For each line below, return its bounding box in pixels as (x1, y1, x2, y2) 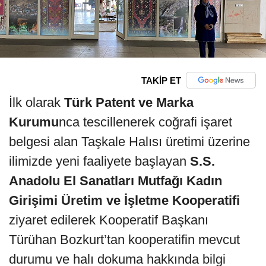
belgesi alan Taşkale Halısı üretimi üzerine (9, 134, 250, 150)
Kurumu (9, 115, 59, 130)
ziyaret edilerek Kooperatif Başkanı (9, 213, 208, 228)
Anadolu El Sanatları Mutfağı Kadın (9, 173, 222, 189)
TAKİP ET (141, 75, 181, 85)
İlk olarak (9, 95, 64, 110)
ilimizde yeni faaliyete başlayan (9, 154, 190, 169)
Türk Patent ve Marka (64, 95, 194, 110)
